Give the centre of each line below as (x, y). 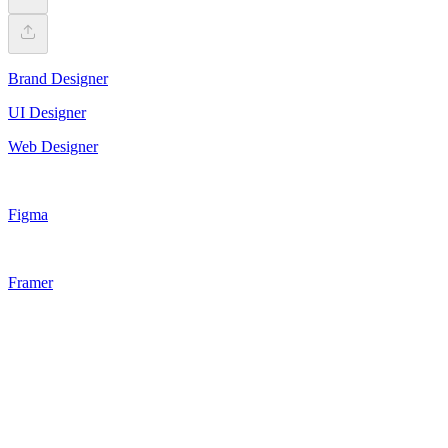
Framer (30, 282)
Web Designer (53, 146)
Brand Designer (58, 78)
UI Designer (47, 112)
